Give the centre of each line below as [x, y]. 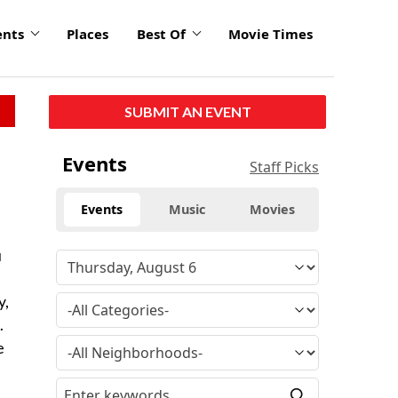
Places [88, 34]
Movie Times [271, 34]
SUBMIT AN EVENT [187, 111]
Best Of [161, 34]
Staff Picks [284, 167]
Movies [273, 209]
